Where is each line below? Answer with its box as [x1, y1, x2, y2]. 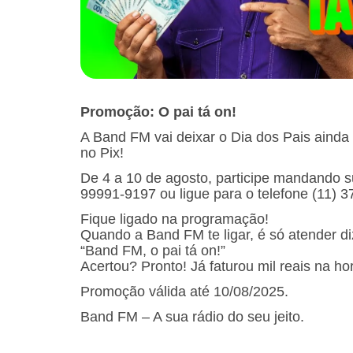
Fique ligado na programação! [80, 210, 269, 227]
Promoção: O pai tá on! [80, 103, 236, 120]
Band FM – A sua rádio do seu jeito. [80, 309, 304, 325]
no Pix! [80, 144, 124, 161]
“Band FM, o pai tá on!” [80, 242, 225, 258]
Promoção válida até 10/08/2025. [80, 283, 288, 299]
